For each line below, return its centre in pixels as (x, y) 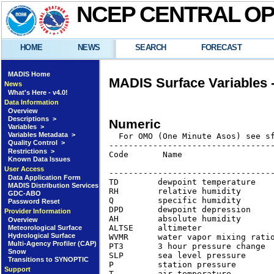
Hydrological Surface (41, 235)
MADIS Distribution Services (53, 185)
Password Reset (34, 201)
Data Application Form (44, 177)
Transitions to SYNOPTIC (48, 260)
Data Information (31, 102)
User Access (24, 168)
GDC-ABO (24, 193)
